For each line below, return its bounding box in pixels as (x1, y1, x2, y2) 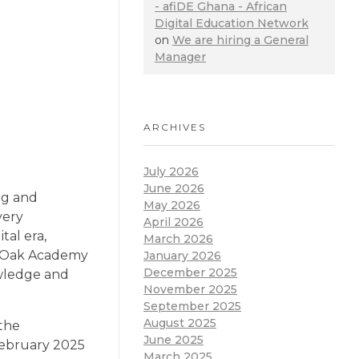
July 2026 (143, 164, 199, 179)
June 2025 (143, 333, 204, 348)
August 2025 (143, 316, 216, 331)
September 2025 (143, 299, 241, 314)
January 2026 (143, 248, 221, 264)
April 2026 (143, 215, 204, 230)
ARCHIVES (143, 120, 206, 133)
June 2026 (143, 181, 204, 196)
